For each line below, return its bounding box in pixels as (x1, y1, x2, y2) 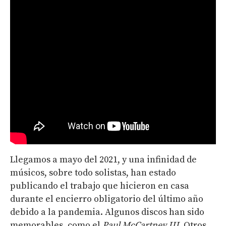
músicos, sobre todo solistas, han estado (10, 167, 176, 179)
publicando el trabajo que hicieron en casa (10, 180, 189, 192)
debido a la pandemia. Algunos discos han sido (10, 206, 204, 218)
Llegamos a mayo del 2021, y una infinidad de (10, 154, 197, 165)
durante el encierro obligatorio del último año (10, 193, 203, 205)
